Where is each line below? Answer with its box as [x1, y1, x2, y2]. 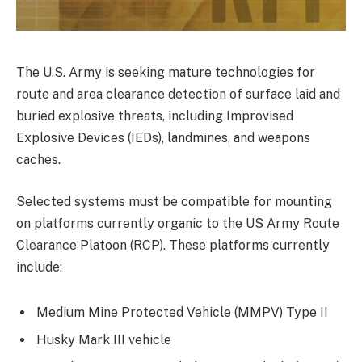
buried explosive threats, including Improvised [16, 108, 293, 124]
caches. [16, 152, 61, 168]
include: [16, 259, 62, 275]
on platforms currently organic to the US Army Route [16, 215, 339, 231]
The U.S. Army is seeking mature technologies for [16, 65, 315, 81]
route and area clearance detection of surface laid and [16, 86, 340, 103]
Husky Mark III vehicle [36, 331, 171, 347]
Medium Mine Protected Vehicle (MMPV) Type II [36, 304, 328, 320]
